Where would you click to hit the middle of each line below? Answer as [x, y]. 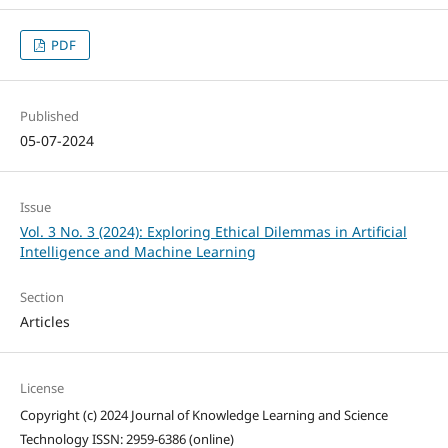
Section [41, 296]
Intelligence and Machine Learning [137, 251]
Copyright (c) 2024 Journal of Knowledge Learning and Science [203, 414]
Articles [44, 321]
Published [49, 115]
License [41, 387]
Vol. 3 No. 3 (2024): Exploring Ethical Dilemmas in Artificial [213, 231]
